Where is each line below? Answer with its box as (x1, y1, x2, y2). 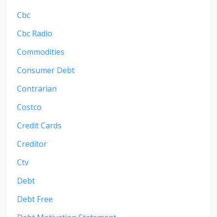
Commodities (17, 46, 64, 57)
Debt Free (17, 193, 53, 204)
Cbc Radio (17, 28, 52, 39)
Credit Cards (17, 120, 62, 131)
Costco (17, 101, 42, 112)
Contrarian (17, 83, 57, 94)
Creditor (17, 138, 47, 149)
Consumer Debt (17, 64, 75, 76)
